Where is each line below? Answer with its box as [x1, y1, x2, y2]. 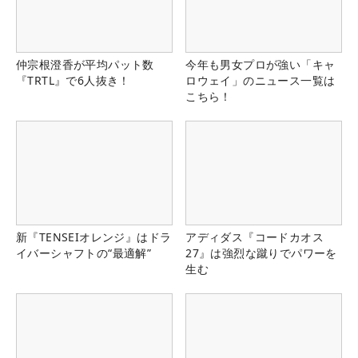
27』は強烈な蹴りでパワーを [185, 245, 337, 261]
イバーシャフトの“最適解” [16, 245, 152, 261]
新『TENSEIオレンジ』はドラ [16, 229, 172, 245]
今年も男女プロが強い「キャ [185, 57, 336, 73]
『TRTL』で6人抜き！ [16, 73, 130, 89]
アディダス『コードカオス [185, 229, 324, 245]
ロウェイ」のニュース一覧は [185, 73, 336, 89]
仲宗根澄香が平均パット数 [16, 57, 154, 73]
